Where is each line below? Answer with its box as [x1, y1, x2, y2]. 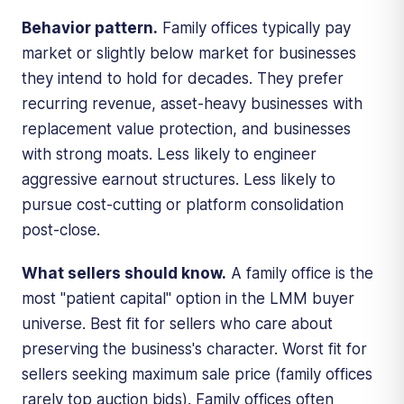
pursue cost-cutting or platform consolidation [22, 195, 344, 214]
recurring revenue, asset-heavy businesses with [22, 94, 363, 113]
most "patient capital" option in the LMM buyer [22, 289, 354, 308]
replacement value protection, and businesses [22, 119, 351, 138]
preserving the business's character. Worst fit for [22, 339, 367, 358]
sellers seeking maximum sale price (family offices [22, 364, 372, 383]
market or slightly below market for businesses [22, 43, 356, 62]
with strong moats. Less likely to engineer [22, 144, 317, 163]
